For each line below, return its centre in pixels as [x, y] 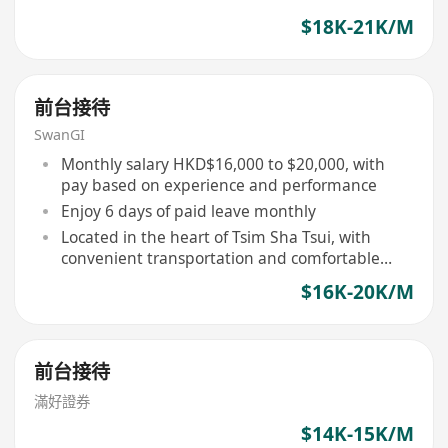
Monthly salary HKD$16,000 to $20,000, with [222, 163]
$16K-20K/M [357, 291]
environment [108, 278]
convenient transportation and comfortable [220, 257]
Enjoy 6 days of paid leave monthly [188, 210]
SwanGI [60, 135]
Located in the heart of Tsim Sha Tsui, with [215, 236]
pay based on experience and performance [218, 184]
